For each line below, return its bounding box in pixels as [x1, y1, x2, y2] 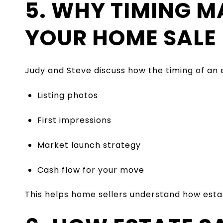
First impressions [37, 114, 111, 126]
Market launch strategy [37, 139, 141, 151]
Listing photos [37, 89, 98, 101]
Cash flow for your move [37, 164, 144, 176]
